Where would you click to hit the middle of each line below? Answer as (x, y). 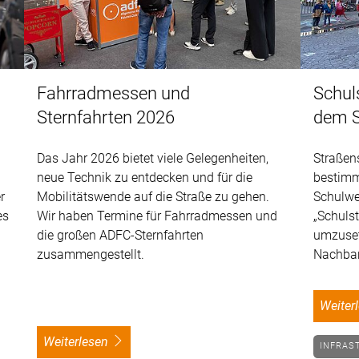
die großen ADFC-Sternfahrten (121, 235)
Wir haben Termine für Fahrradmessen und (157, 216)
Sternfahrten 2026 (106, 117)
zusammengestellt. (91, 254)
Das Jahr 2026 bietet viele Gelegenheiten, (153, 158)
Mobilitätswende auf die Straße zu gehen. (153, 196)
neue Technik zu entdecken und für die (145, 177)
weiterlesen (82, 341)
